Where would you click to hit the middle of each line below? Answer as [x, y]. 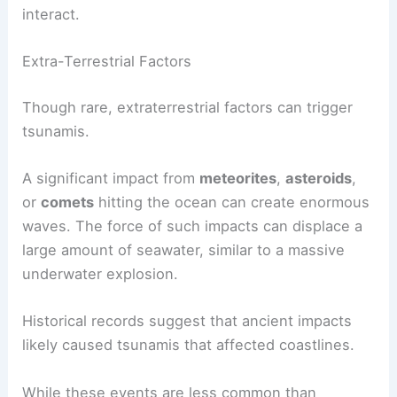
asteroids [319, 179]
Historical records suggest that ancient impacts [187, 321]
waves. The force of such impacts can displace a [193, 226]
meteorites [238, 179]
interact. [51, 15]
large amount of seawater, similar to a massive [184, 250]
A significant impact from [111, 179]
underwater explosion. [101, 274]
